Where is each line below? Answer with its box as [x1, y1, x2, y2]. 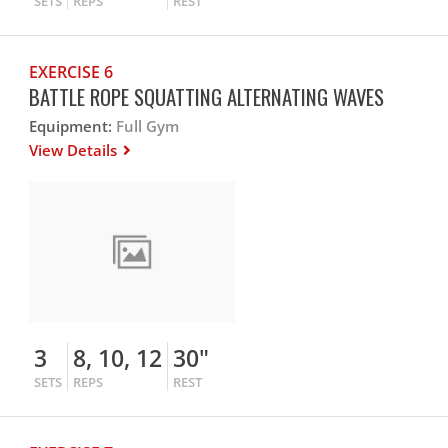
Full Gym [112, 116, 180, 136]
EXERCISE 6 [29, 61, 114, 83]
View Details [29, 140, 122, 160]
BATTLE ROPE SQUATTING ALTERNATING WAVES [29, 81, 385, 112]
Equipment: [29, 116, 113, 136]
